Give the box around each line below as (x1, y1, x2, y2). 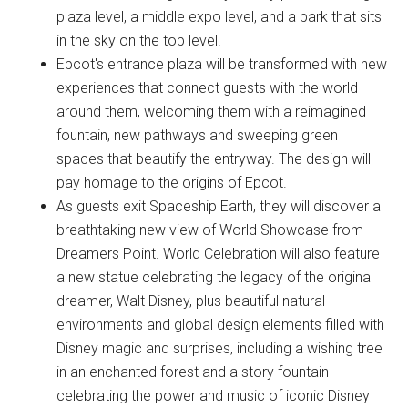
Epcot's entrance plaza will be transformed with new (56, 56, 388, 73)
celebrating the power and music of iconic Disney (56, 387, 371, 404)
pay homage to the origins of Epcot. (56, 174, 288, 191)
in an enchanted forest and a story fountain (56, 363, 330, 381)
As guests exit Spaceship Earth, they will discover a (56, 198, 382, 215)
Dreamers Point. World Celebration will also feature (56, 245, 381, 262)
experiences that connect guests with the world (56, 79, 359, 97)
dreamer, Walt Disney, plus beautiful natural (56, 292, 326, 310)
